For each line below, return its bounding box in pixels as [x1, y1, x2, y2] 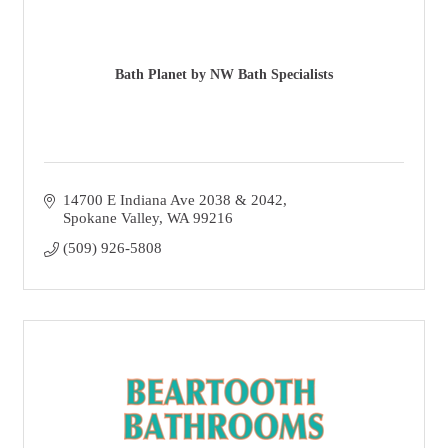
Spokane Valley [62, 210, 159, 226]
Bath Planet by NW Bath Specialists [115, 67, 333, 82]
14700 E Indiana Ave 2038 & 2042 [62, 192, 283, 208]
